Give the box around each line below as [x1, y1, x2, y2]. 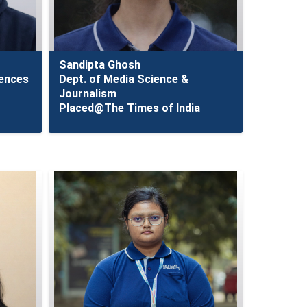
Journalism [58, 87, 116, 100]
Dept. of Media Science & [58, 73, 188, 86]
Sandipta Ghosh [58, 58, 140, 71]
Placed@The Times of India [58, 101, 200, 114]
